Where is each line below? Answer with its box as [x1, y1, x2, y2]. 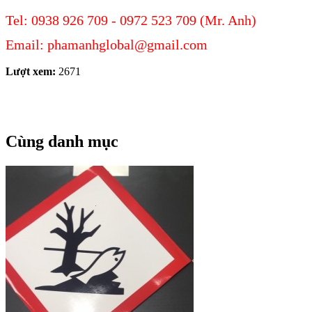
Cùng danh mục [6, 132, 118, 151]
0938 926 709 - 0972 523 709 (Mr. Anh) [31, 13, 256, 29]
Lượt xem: [6, 65, 56, 78]
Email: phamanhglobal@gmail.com [6, 37, 208, 53]
